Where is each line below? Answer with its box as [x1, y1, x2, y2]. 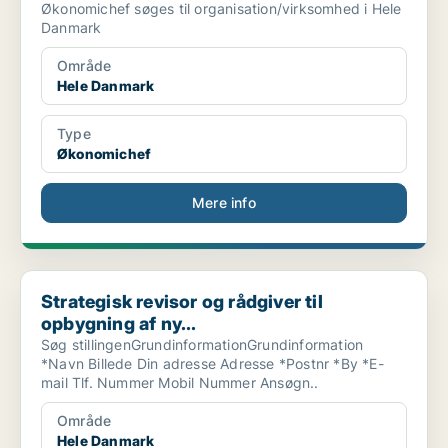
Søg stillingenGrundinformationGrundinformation [41, 336, 364, 354]
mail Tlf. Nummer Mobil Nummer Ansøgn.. [158, 374, 319, 392]
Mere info [192, 194, 256, 212]
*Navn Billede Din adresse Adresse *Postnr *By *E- [41, 355, 89, 373]
